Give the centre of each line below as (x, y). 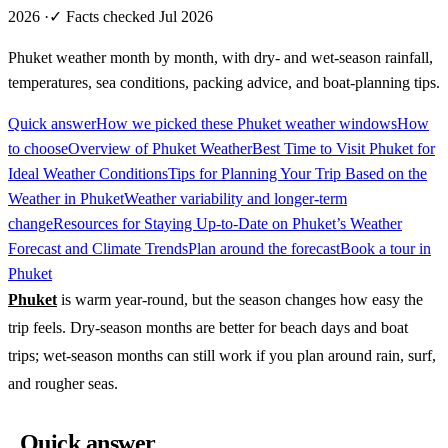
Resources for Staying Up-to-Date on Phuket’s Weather (227, 223)
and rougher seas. (63, 383)
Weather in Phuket (66, 198)
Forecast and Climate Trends (98, 248)
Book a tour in (385, 248)
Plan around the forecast (264, 248)
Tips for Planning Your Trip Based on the (297, 173)
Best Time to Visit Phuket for (343, 148)
